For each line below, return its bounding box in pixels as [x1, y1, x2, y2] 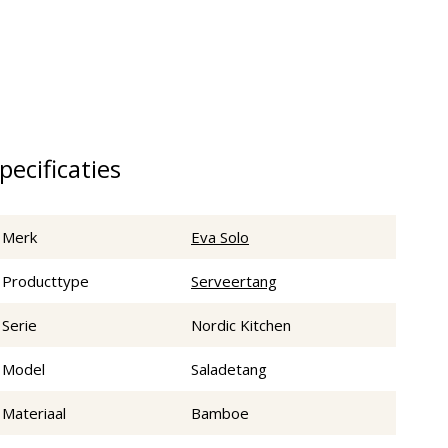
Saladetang [191, 359, 267, 380]
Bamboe [191, 403, 249, 424]
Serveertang [191, 271, 277, 292]
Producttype [2, 271, 89, 292]
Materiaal [2, 403, 66, 424]
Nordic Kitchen [191, 315, 291, 336]
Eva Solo [191, 227, 249, 248]
